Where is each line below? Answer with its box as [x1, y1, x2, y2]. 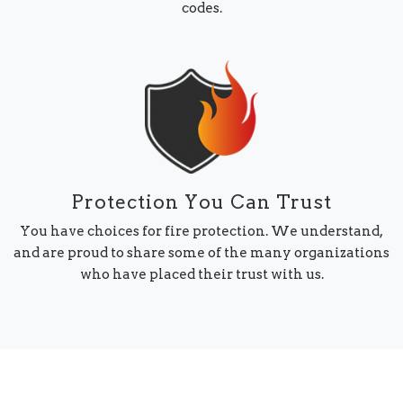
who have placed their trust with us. [79, 266, 324, 283]
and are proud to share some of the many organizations [13, 245, 390, 262]
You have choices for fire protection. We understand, [20, 223, 383, 240]
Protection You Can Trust [71, 190, 332, 213]
